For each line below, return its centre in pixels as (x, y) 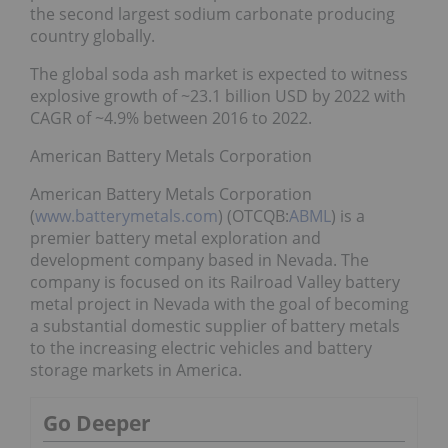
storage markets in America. (136, 370)
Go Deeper (97, 423)
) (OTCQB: (253, 216)
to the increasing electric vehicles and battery (201, 348)
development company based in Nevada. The (199, 260)
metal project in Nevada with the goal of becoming (219, 304)
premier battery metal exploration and (175, 238)
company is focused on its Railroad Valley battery (215, 282)
